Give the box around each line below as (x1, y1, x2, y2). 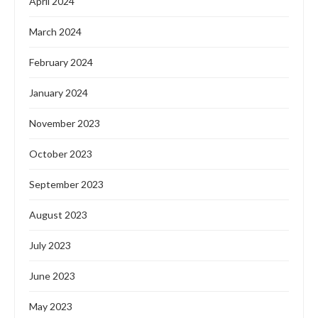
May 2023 (29, 300, 72, 313)
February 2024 (29, 56, 93, 69)
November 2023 (29, 117, 100, 130)
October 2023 (29, 148, 92, 160)
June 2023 (29, 270, 75, 283)
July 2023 (29, 239, 71, 252)
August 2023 (29, 209, 87, 221)
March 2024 (29, 26, 82, 38)
